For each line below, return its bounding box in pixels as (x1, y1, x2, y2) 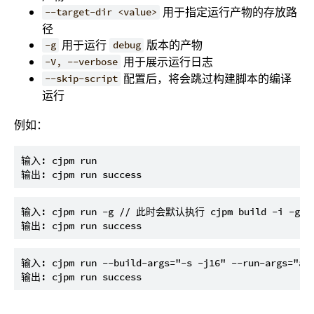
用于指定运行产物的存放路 (160, 4, 298, 20)
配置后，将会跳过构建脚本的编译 (121, 70, 292, 86)
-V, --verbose (45, 55, 118, 69)
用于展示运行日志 (121, 53, 214, 69)
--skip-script (45, 72, 118, 86)
